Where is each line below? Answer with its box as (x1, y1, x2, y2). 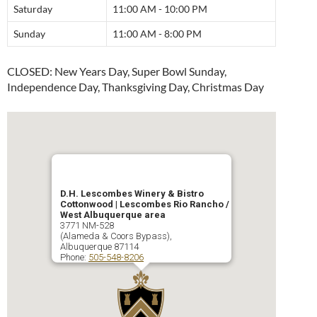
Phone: (60, 252, 88, 263)
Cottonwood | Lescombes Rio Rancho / (60, 199, 229, 210)
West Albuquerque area (60, 209, 166, 221)
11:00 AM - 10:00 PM (113, 3, 207, 16)
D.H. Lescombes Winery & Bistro (60, 188, 204, 200)
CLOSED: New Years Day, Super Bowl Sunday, (7, 64, 226, 79)
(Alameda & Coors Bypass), (60, 231, 172, 242)
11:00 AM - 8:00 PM (113, 28, 202, 40)
